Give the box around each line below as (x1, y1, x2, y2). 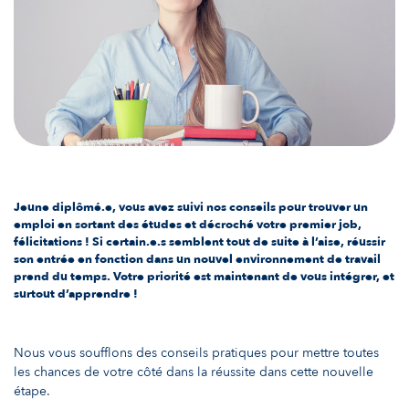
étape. (14, 383, 50, 401)
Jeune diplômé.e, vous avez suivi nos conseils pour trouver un (14, 198, 368, 215)
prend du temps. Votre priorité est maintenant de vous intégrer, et (14, 267, 394, 285)
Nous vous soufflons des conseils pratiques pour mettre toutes (14, 344, 379, 362)
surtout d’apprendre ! (14, 285, 138, 302)
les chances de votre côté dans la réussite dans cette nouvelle (14, 363, 373, 382)
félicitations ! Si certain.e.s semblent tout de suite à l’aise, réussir (14, 233, 385, 250)
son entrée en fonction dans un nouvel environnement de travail (14, 250, 381, 267)
